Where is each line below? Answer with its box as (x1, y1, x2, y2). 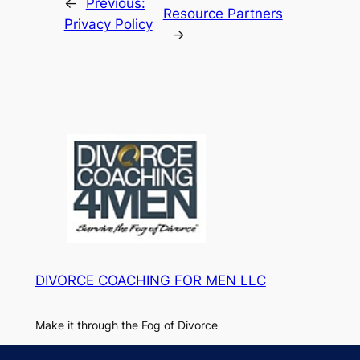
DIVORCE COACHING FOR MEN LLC (35, 272, 266, 289)
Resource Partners (162, 6, 283, 22)
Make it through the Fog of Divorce (35, 317, 218, 332)
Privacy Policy (63, 16, 153, 33)
